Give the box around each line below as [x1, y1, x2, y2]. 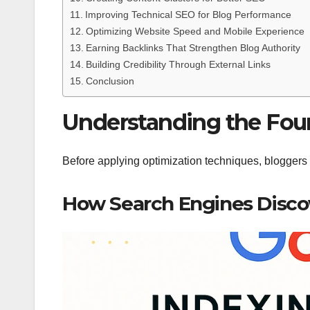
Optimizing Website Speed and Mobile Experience [85, 26, 304, 37]
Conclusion [85, 75, 134, 87]
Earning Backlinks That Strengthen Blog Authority [85, 42, 300, 54]
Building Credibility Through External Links [85, 59, 271, 71]
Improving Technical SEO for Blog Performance [84, 9, 291, 21]
